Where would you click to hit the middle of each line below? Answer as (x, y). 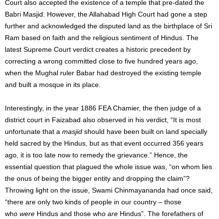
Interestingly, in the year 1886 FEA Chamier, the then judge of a (103, 108)
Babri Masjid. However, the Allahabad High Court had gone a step (106, 14)
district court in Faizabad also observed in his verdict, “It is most (103, 120)
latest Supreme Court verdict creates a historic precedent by (98, 49)
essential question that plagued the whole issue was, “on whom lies (109, 167)
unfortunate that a (33, 131)
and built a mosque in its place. (53, 85)
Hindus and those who (71, 214)
